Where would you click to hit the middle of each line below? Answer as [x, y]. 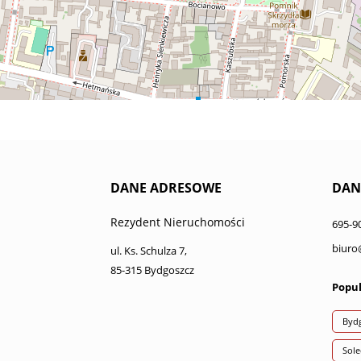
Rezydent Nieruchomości [178, 222]
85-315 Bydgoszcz [152, 270]
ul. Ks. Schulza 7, [149, 251]
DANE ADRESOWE [166, 188]
